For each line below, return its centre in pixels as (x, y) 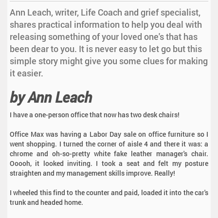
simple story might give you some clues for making (109, 61)
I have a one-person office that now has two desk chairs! (95, 115)
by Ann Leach (51, 97)
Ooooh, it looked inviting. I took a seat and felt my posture (109, 163)
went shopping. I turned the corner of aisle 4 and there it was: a (109, 144)
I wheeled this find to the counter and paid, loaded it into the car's (109, 193)
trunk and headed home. (46, 202)
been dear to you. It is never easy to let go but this (106, 49)
